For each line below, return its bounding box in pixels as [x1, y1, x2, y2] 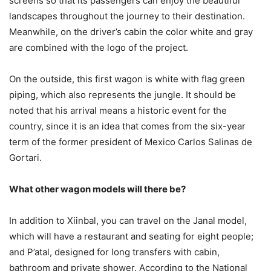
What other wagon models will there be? [9, 183, 186, 195]
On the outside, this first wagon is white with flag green [9, 73, 245, 85]
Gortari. [9, 151, 44, 163]
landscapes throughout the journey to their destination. [9, 10, 245, 22]
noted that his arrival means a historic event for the [9, 104, 227, 116]
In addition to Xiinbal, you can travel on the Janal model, [9, 214, 247, 226]
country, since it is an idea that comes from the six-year [9, 120, 246, 132]
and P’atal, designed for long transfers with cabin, [9, 246, 220, 258]
